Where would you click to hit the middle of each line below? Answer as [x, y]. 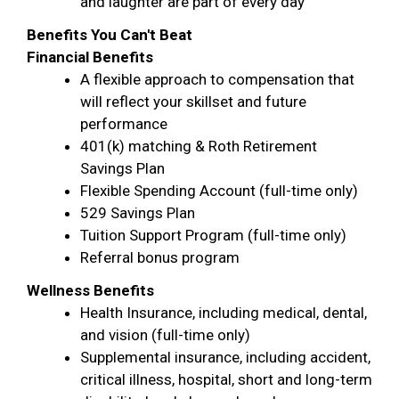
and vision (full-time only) [165, 335]
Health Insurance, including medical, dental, [224, 313]
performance [124, 124]
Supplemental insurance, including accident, [225, 357]
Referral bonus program [160, 257]
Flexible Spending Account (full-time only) [219, 191]
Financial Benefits [90, 57]
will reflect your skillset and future [193, 102]
